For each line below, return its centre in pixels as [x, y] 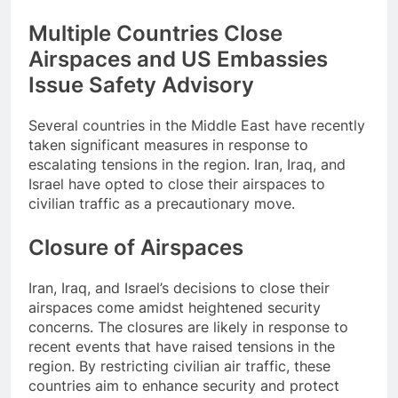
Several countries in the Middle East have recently [197, 126]
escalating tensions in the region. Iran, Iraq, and [187, 165]
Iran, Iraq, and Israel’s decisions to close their [179, 288]
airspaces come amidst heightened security [175, 308]
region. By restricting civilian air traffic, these [179, 366]
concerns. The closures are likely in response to [188, 327]
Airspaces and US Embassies [178, 60]
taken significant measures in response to [168, 145]
